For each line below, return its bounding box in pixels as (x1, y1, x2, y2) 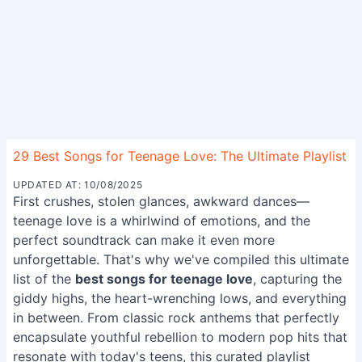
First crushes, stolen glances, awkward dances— (13, 193, 309, 209)
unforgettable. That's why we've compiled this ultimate (13, 251, 349, 267)
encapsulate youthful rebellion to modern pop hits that (13, 329, 347, 345)
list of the (13, 271, 75, 287)
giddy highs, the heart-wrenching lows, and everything (13, 290, 347, 306)
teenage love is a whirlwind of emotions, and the (13, 213, 310, 229)
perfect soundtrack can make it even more (13, 232, 275, 248)
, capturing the (253, 271, 342, 287)
